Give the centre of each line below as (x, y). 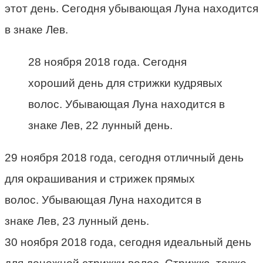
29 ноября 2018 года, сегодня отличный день (124, 158)
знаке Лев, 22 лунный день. (100, 126)
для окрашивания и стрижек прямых (100, 179)
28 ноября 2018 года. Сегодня (107, 62)
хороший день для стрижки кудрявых (125, 83)
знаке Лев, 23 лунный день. (77, 221)
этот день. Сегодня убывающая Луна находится (131, 9)
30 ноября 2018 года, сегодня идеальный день (128, 242)
